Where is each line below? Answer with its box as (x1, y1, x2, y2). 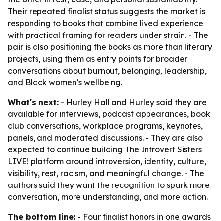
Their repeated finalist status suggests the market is (8, 6, 205, 16)
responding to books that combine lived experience (8, 18, 203, 28)
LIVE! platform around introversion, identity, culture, (8, 156, 206, 166)
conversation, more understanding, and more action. (8, 192, 208, 202)
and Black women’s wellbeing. (8, 77, 122, 87)
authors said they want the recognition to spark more (8, 180, 210, 190)
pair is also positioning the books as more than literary (8, 42, 212, 52)
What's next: (8, 97, 59, 107)
